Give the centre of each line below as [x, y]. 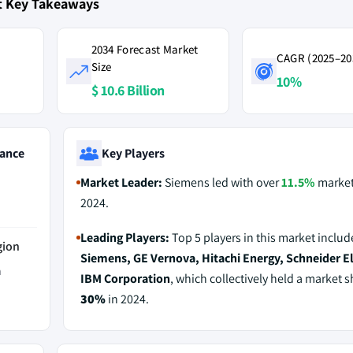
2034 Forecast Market [145, 49]
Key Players [133, 153]
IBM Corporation [125, 279]
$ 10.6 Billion [128, 90]
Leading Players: [124, 238]
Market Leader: [121, 182]
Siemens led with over [221, 182]
